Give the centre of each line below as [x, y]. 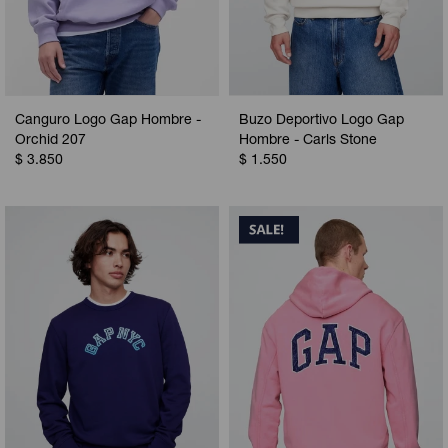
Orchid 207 [50, 140]
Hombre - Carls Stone [308, 140]
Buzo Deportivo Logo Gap [321, 120]
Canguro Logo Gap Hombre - [108, 120]
